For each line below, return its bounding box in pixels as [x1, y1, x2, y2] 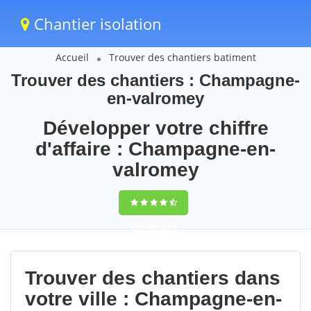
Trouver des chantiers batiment [108, 51, 256, 64]
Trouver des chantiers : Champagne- [11, 71, 300, 90]
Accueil [55, 51, 89, 64]
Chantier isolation [30, 13, 162, 34]
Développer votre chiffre [42, 117, 269, 139]
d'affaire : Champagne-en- [35, 138, 276, 160]
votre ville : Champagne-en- [25, 288, 282, 310]
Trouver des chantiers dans [25, 267, 280, 289]
